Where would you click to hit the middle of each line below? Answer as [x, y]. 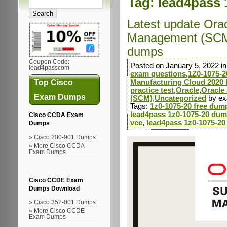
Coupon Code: [49, 62]
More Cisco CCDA [59, 146]
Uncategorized [180, 98]
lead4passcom [49, 68]
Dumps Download [54, 188]
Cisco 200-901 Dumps [65, 137]
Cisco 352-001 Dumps [65, 202]
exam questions [158, 74]
